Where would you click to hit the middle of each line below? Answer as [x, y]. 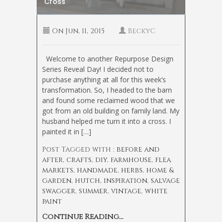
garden [57, 181]
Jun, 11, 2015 [84, 31]
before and [138, 150]
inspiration [125, 181]
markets [58, 170]
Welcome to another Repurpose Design [108, 59]
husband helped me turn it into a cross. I [107, 121]
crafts [79, 160]
